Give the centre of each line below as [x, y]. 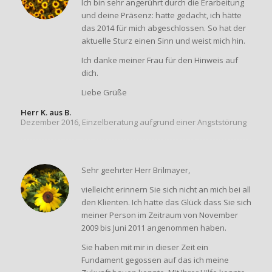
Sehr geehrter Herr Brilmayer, [135, 170]
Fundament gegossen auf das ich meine [155, 260]
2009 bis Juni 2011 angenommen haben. [154, 227]
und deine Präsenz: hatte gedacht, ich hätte [161, 15]
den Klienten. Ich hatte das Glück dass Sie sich [166, 202]
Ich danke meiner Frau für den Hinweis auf [159, 60]
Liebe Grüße [104, 93]
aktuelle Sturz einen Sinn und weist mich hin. [163, 41]
